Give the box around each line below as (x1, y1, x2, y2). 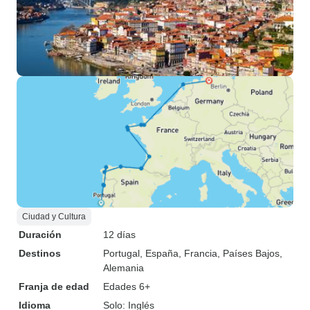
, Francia (179, 248, 217, 259)
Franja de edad (19, 281, 89, 292)
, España (140, 248, 179, 259)
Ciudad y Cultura (22, 212, 86, 221)
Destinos (19, 248, 61, 259)
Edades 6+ (103, 281, 150, 292)
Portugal (103, 248, 140, 259)
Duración (19, 229, 62, 240)
